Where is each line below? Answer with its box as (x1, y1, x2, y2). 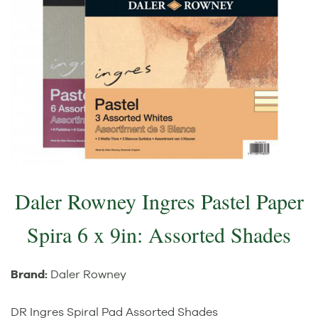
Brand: (11, 268, 50, 282)
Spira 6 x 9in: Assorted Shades (27, 220, 291, 249)
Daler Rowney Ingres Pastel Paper (14, 187, 304, 216)
